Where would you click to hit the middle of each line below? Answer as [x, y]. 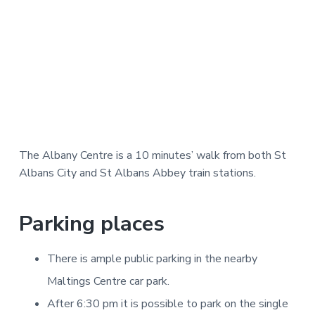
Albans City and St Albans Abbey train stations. [137, 173]
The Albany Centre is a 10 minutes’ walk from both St [152, 156]
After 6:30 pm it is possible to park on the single [167, 304]
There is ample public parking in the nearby [152, 259]
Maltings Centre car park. [108, 282]
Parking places [91, 224]
